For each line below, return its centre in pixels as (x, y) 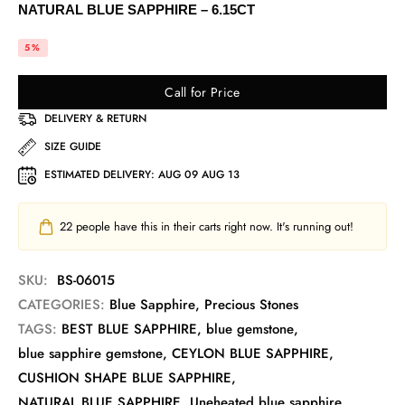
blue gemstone (250, 330)
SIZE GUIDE (73, 147)
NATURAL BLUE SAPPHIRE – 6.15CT (141, 10)
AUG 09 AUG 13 (199, 175)
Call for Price (202, 92)
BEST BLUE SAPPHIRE (129, 330)
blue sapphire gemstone (90, 354)
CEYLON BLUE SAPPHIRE (250, 354)
